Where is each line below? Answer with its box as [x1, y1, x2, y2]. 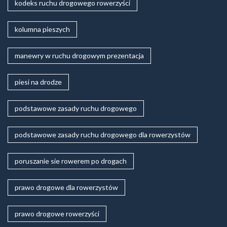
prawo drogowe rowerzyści [15, 209, 99, 218]
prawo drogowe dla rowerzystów [15, 183, 118, 192]
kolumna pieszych [15, 25, 70, 34]
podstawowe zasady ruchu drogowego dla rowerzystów [15, 130, 191, 139]
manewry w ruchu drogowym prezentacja [15, 51, 144, 60]
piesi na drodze [15, 78, 62, 87]
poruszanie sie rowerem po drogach [15, 157, 127, 166]
